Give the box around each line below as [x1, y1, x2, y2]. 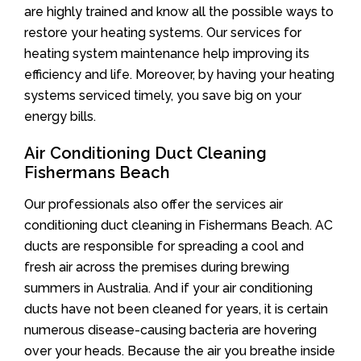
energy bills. [24, 108, 96, 124]
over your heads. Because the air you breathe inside [24, 342, 335, 359]
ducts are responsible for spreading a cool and [24, 238, 304, 254]
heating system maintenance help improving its [24, 45, 309, 61]
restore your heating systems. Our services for [24, 24, 301, 40]
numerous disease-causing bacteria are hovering [24, 322, 317, 338]
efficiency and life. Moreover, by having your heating [24, 66, 334, 82]
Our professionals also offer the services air [24, 196, 283, 212]
